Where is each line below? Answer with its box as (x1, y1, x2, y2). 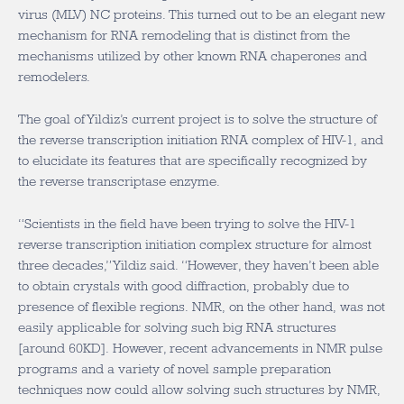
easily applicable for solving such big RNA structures (18, 320, 336, 335)
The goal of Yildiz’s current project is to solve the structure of (18, 112, 377, 126)
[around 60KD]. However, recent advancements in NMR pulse (18, 341, 382, 355)
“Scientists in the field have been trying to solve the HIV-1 (18, 216, 356, 231)
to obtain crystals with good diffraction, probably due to (18, 279, 349, 293)
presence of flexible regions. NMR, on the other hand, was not (18, 299, 385, 314)
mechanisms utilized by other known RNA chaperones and (18, 49, 367, 63)
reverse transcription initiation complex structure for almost (18, 237, 372, 252)
